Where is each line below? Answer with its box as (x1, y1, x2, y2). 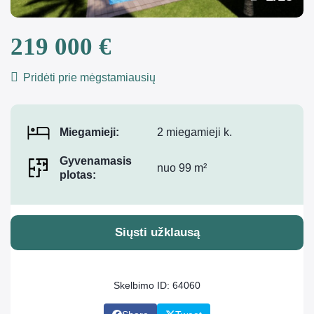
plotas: (60, 169, 96, 182)
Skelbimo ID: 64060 (114, 280, 200, 292)
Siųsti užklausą (114, 226, 200, 240)
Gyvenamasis (60, 155, 132, 168)
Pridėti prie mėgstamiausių (20, 71, 156, 83)
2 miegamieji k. (157, 125, 232, 138)
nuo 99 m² (157, 162, 207, 175)
